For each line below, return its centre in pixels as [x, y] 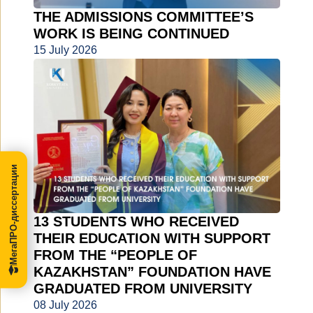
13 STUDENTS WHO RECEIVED [136, 222]
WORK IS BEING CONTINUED [131, 34]
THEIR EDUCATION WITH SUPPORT [152, 239]
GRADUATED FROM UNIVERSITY [143, 289]
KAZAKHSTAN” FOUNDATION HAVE [152, 272]
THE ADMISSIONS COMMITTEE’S [144, 17]
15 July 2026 [65, 50]
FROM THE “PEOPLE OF [115, 255]
